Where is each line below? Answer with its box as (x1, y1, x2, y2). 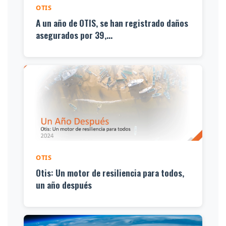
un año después (36, 178, 92, 192)
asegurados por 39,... (36, 28, 112, 42)
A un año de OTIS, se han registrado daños (36, 16, 188, 30)
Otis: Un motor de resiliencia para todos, (36, 166, 184, 180)
